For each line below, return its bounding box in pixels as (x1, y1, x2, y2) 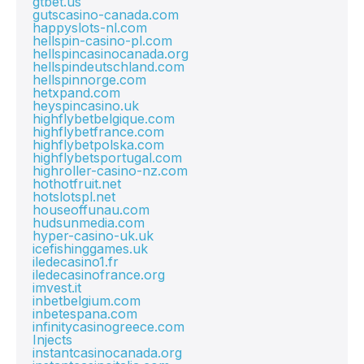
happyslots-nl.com (32, 19, 147, 36)
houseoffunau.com (32, 201, 149, 218)
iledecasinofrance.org (32, 266, 165, 283)
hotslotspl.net (32, 188, 115, 205)
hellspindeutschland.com (32, 58, 184, 75)
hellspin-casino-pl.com (32, 32, 172, 49)
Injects (32, 331, 72, 348)
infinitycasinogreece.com (32, 318, 184, 335)
